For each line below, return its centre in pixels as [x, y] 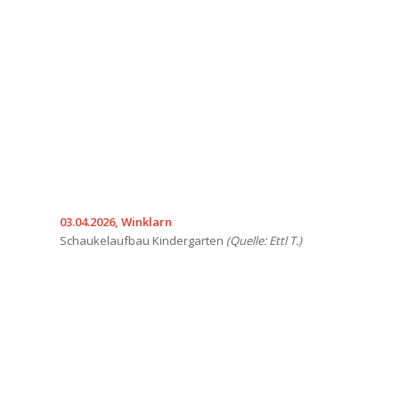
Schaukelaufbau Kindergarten [143, 240]
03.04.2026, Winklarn [116, 221]
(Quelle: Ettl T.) [264, 240]
